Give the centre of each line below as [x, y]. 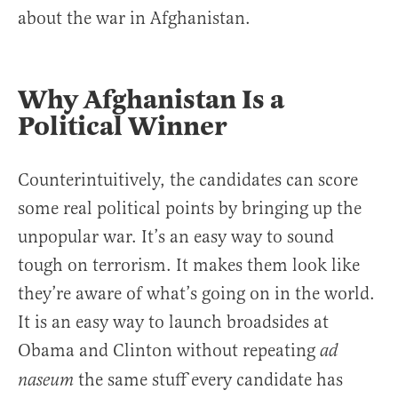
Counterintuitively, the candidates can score [188, 179]
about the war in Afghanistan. [134, 18]
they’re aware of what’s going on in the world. [196, 293]
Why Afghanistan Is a [151, 99]
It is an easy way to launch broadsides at [173, 322]
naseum [46, 380]
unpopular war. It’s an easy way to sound [176, 236]
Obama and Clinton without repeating [169, 350]
